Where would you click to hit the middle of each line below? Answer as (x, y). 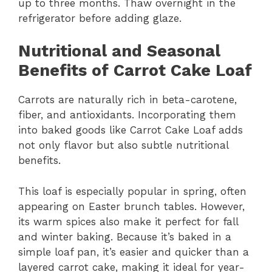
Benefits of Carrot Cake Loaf (135, 70)
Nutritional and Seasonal (119, 51)
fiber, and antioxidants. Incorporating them (127, 115)
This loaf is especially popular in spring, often (132, 191)
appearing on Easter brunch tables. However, (131, 206)
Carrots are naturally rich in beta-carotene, (127, 100)
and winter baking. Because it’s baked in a (125, 236)
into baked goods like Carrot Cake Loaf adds (131, 130)
